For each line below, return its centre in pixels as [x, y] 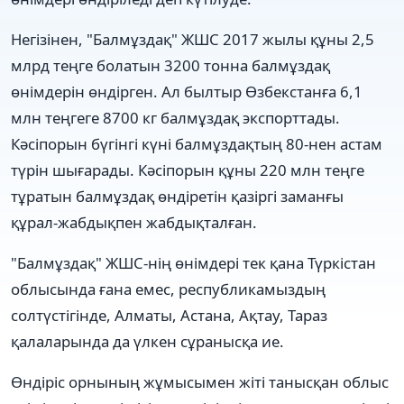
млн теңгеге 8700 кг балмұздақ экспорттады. [175, 117]
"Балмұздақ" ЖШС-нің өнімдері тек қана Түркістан [193, 262]
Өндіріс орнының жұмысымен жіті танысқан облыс [200, 381]
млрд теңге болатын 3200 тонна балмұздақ [170, 65]
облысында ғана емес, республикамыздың [168, 289]
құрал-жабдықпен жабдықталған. [134, 222]
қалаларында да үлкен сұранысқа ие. [147, 341]
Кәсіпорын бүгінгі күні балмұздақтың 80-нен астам [197, 143]
